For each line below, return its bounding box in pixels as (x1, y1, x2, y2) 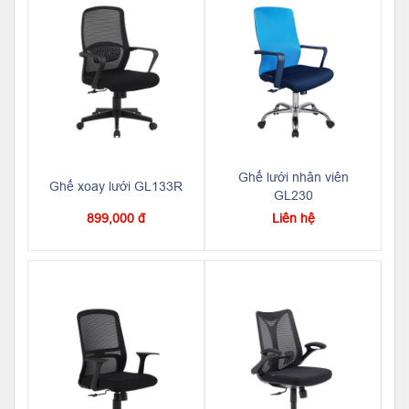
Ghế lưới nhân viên (237, 169, 349, 184)
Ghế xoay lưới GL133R (49, 178, 183, 194)
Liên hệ (271, 210, 315, 225)
